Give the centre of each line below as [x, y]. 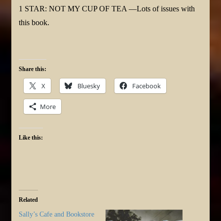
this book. [34, 23]
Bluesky [89, 86]
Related [28, 200]
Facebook [147, 86]
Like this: [31, 138]
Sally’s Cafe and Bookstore [56, 215]
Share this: [33, 69]
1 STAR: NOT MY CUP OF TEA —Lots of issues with [107, 9]
